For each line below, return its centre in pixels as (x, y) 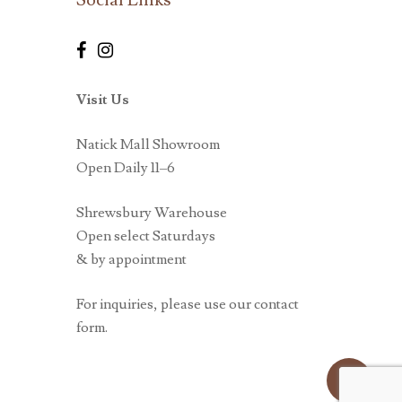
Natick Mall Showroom (148, 144)
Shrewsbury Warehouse (151, 212)
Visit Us (102, 99)
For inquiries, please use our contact (187, 304)
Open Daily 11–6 (125, 167)
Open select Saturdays (145, 236)
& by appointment (131, 259)
